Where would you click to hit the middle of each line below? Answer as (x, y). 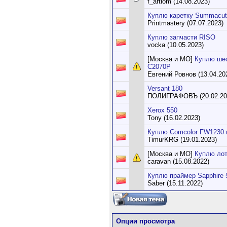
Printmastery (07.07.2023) (185, 23)
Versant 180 (165, 88)
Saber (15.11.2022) (175, 183)
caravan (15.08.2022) (178, 161)
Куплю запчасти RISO (181, 37)
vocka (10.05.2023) (176, 45)
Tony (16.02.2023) (174, 118)
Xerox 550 (162, 110)
